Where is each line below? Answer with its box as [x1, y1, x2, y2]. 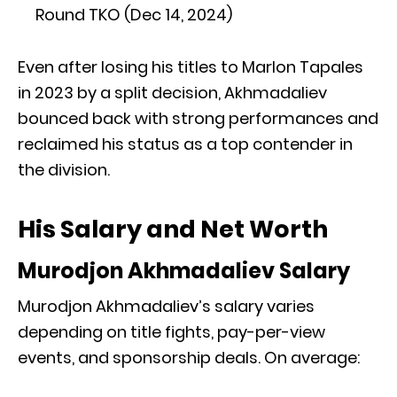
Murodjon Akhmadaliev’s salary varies [18, 294, 315, 317]
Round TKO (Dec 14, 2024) [35, 3, 232, 26]
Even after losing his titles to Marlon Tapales [18, 55, 363, 78]
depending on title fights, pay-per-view [18, 320, 325, 343]
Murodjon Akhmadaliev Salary [18, 255, 350, 285]
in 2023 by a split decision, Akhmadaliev [18, 81, 327, 104]
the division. [18, 158, 110, 181]
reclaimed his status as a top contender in [18, 132, 353, 155]
